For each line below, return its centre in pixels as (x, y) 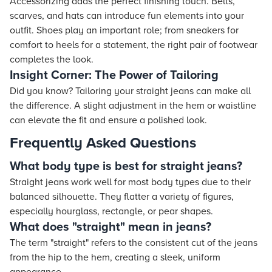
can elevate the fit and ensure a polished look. (108, 120)
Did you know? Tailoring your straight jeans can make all (130, 91)
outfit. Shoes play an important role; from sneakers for (124, 30)
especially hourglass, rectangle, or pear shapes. (111, 211)
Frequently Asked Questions (103, 143)
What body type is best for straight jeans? (126, 166)
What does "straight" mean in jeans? (110, 227)
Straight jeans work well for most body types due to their (130, 182)
